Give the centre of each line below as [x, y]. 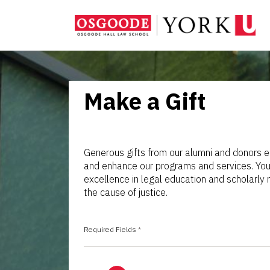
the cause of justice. [126, 193]
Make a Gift [145, 101]
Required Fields [111, 230]
